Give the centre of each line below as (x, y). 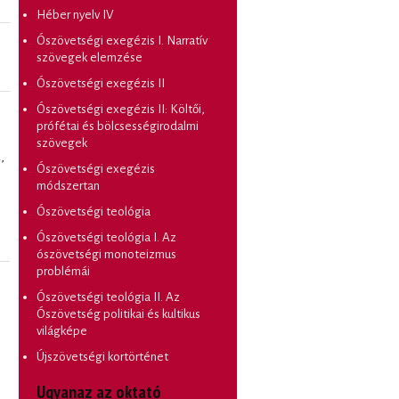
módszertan (68, 185)
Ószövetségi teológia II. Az (108, 297)
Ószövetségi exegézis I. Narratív (122, 40)
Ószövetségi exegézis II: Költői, (121, 109)
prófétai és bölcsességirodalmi (118, 126)
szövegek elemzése (90, 57)
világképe (62, 330)
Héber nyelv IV (75, 14)
